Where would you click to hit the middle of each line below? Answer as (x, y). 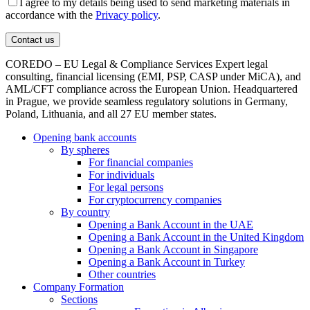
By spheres (85, 150)
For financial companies (141, 163)
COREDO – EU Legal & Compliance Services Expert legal (137, 64)
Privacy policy (127, 15)
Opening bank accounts (85, 138)
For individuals (121, 175)
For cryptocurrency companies (155, 200)
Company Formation (79, 287)
